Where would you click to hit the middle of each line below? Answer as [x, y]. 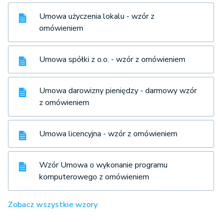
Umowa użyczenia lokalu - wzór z [97, 16]
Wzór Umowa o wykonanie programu [103, 165]
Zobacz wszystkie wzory [53, 204]
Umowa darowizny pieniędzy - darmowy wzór [118, 90]
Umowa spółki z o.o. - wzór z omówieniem [112, 59]
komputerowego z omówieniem [94, 177]
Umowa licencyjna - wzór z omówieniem [108, 134]
